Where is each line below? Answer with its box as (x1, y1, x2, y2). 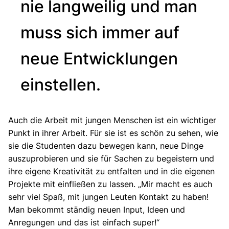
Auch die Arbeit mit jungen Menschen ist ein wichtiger (8, 114, 216, 125)
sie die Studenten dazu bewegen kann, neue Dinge (8, 140, 203, 151)
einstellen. (20, 74, 101, 95)
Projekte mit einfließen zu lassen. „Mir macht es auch (8, 178, 212, 189)
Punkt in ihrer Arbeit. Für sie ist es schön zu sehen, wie (8, 127, 218, 138)
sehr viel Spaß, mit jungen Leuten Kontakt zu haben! (8, 191, 209, 202)
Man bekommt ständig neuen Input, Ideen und (8, 204, 185, 215)
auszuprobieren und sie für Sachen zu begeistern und (8, 153, 214, 164)
